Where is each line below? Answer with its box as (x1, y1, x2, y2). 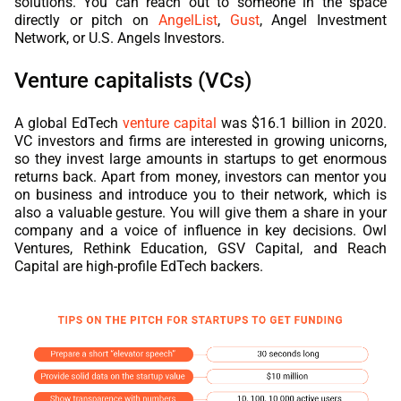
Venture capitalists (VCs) (14, 68, 252, 94)
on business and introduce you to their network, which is (14, 186, 387, 204)
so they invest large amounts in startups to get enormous (14, 150, 387, 168)
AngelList (158, 12, 218, 30)
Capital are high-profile (14, 258, 160, 276)
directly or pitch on (14, 12, 158, 30)
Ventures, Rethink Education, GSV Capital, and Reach (14, 240, 387, 258)
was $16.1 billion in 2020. (217, 115, 387, 132)
